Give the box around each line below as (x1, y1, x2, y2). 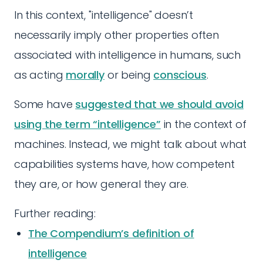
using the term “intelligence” (14, 117, 161, 131)
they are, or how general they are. (14, 177, 188, 191)
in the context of (160, 117, 247, 131)
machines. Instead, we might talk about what (14, 137, 247, 151)
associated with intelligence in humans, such (14, 48, 241, 62)
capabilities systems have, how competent (14, 157, 235, 171)
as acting (14, 68, 66, 82)
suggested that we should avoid (75, 97, 244, 112)
